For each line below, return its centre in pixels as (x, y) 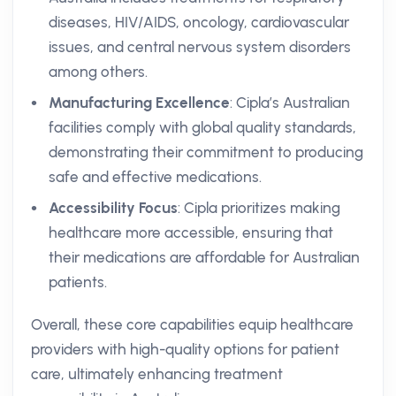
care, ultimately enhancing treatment (157, 374)
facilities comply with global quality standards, (202, 127)
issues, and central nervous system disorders (200, 47)
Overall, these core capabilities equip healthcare (192, 324)
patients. (78, 282)
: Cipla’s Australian (290, 103)
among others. (98, 72)
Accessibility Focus (113, 208)
